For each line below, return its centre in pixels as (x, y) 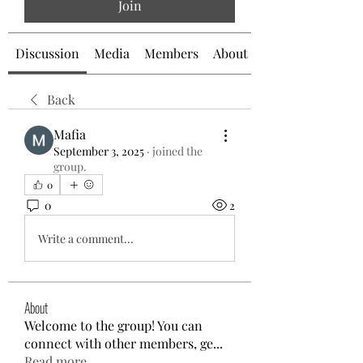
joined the (177, 151)
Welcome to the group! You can (113, 325)
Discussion (47, 53)
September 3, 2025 (99, 151)
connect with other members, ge (119, 343)
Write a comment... (86, 238)
